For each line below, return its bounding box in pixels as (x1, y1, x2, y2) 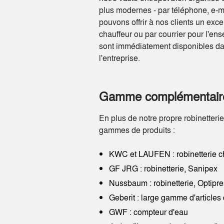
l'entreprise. (99, 52, 140, 63)
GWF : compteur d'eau (109, 206, 188, 217)
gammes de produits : (99, 124, 175, 135)
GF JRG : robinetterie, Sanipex (109, 162, 217, 174)
